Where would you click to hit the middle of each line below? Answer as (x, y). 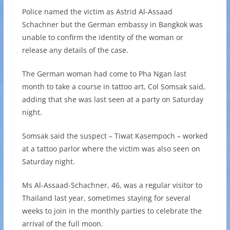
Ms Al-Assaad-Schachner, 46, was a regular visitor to (112, 185)
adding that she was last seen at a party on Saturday (112, 100)
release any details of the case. (75, 50)
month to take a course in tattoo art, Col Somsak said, (113, 87)
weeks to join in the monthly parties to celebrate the (112, 211)
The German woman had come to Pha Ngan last (104, 74)
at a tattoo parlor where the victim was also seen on (111, 149)
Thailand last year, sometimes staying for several (106, 198)
